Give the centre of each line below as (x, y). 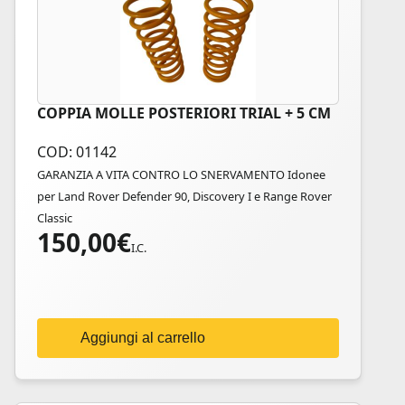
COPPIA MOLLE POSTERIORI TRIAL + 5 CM (184, 113)
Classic (55, 218)
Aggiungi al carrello (143, 338)
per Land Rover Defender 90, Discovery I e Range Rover (184, 196)
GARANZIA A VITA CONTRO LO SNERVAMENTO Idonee (181, 174)
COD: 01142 (77, 152)
